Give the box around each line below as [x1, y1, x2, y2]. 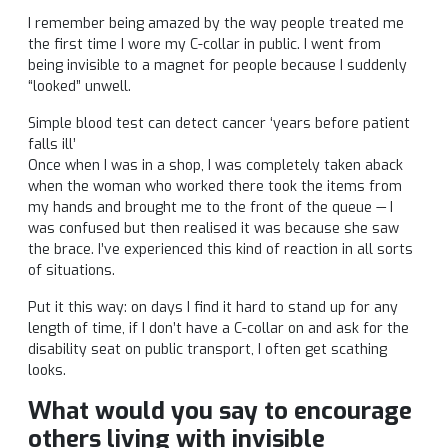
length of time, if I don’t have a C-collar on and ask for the [28, 319, 409, 339]
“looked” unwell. [28, 77, 131, 97]
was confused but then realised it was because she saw [28, 219, 399, 239]
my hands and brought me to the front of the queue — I [28, 198, 393, 218]
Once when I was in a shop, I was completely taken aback [28, 156, 403, 176]
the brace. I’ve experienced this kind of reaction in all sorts [28, 240, 413, 260]
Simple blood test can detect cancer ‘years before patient [28, 114, 410, 134]
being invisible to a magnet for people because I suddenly [28, 56, 407, 76]
